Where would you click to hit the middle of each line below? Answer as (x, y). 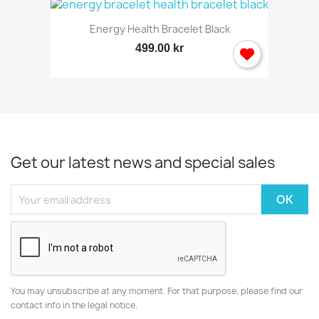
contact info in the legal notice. (74, 305)
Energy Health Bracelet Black (159, 29)
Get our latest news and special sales (143, 163)
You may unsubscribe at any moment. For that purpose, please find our (157, 291)
